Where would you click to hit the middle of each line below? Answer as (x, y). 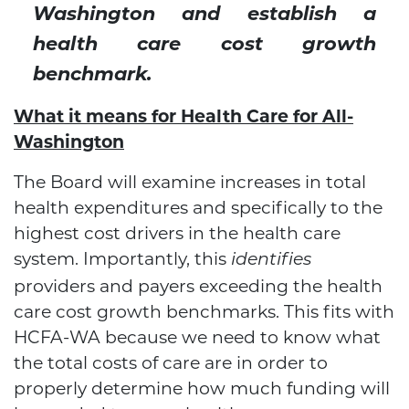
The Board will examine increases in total (190, 183)
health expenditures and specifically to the (198, 208)
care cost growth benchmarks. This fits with (204, 312)
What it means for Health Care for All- (184, 117)
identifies (271, 261)
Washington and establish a (204, 14)
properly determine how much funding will (202, 389)
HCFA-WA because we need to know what (197, 338)
